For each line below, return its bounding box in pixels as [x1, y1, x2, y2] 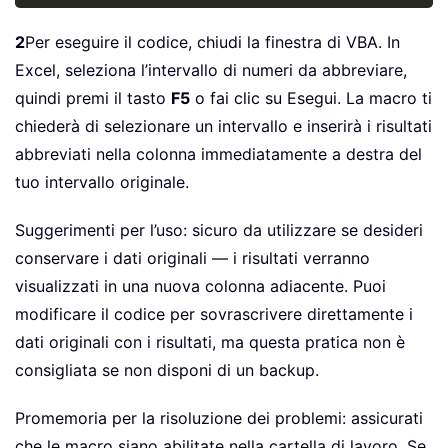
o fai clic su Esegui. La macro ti [190, 88, 432, 109]
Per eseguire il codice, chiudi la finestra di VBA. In [25, 32, 400, 53]
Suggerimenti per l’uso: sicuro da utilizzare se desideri [15, 220, 423, 241]
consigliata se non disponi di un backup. [15, 360, 319, 381]
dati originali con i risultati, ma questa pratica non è [15, 332, 405, 353]
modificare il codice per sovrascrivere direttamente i [15, 304, 413, 325]
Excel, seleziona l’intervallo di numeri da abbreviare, [15, 60, 407, 81]
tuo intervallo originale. [15, 172, 189, 193]
